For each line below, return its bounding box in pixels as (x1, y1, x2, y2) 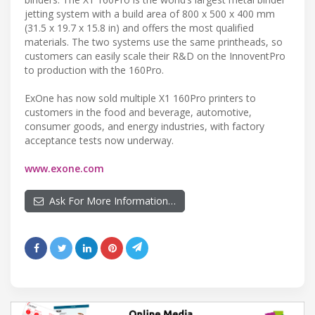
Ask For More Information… (44, 194, 176, 208)
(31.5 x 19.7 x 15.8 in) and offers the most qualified (25, 21, 254, 35)
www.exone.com (25, 162, 104, 176)
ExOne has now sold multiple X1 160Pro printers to (25, 91, 256, 105)
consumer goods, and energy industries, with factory (25, 120, 264, 134)
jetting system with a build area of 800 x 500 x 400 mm (25, 7, 275, 21)
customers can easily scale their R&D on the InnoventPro (25, 49, 285, 63)
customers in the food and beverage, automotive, (25, 105, 252, 120)
